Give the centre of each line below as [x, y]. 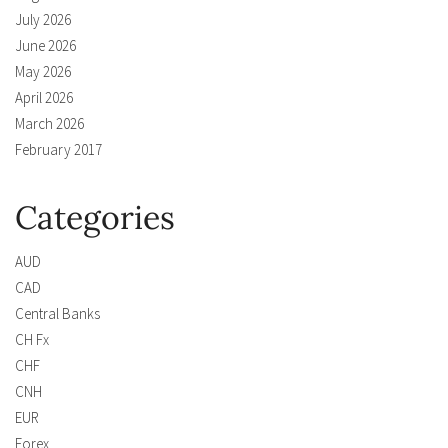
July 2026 [43, 20]
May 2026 [43, 72]
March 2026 [49, 124]
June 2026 [45, 46]
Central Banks [57, 314]
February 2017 [58, 150]
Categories [95, 218]
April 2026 [44, 98]
